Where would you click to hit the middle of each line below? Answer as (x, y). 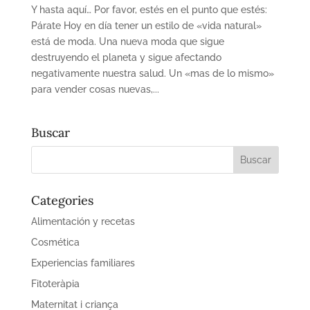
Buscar (50, 133)
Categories (62, 201)
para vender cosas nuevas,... (95, 90)
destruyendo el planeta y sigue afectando (126, 58)
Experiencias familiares (83, 263)
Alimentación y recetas (83, 222)
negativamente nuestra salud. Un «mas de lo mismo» (152, 74)
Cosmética (55, 243)
